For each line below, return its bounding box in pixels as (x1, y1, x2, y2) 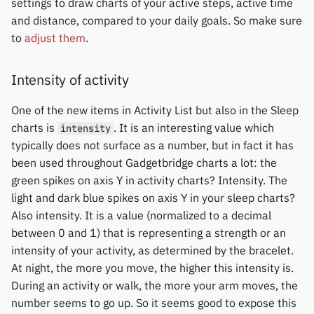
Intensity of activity (11, 70, 129, 89)
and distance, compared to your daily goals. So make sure (11, 13, 302, 27)
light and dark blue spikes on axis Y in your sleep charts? (11, 191, 295, 205)
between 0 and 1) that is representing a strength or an (11, 226, 286, 240)
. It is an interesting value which (114, 121, 274, 135)
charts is (11, 121, 57, 135)
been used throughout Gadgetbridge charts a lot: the (11, 156, 277, 170)
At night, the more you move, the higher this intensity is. (11, 261, 294, 275)
